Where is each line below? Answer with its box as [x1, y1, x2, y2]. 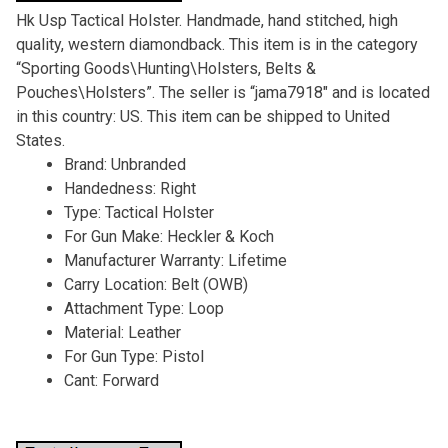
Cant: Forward [63, 370, 159, 390]
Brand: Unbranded [63, 154, 186, 174]
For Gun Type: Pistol [63, 346, 204, 366]
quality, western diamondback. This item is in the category [15, 34, 418, 54]
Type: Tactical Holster [63, 202, 214, 222]
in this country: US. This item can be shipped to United [15, 106, 390, 126]
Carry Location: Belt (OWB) [63, 274, 248, 294]
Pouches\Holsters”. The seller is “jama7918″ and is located [15, 82, 430, 102]
